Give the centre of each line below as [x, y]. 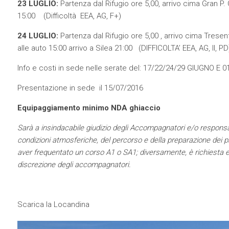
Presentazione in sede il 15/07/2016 [80, 88]
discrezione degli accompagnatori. [74, 165]
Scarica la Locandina [53, 204]
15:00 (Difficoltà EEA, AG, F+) [69, 16]
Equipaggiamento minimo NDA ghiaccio [89, 108]
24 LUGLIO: [38, 36]
